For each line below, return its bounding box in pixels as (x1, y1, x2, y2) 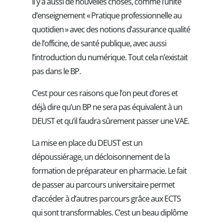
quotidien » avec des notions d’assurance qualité (32, 23, 190, 35)
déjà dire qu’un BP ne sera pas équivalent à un (32, 101, 182, 112)
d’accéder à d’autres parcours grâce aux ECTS (32, 193, 181, 204)
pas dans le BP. (32, 65, 81, 77)
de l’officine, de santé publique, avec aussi (32, 37, 166, 49)
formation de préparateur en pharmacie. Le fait (32, 165, 187, 176)
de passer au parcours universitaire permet (32, 179, 175, 190)
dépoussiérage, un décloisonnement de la (32, 151, 170, 162)
